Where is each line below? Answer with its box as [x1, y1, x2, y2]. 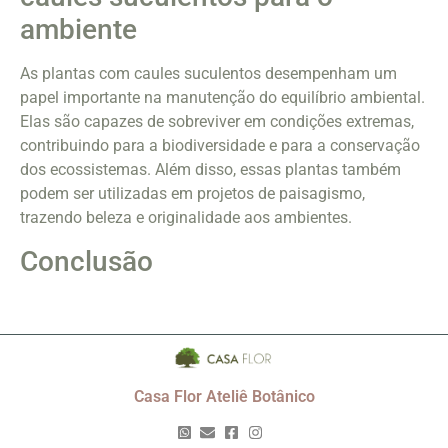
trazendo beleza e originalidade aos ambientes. [20, 208, 352, 228]
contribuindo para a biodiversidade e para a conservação [20, 136, 420, 156]
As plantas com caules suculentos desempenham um [20, 64, 397, 84]
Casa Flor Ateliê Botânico [133, 387, 315, 407]
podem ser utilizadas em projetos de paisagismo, [20, 184, 365, 204]
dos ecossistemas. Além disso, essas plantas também [20, 160, 401, 180]
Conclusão [20, 244, 153, 278]
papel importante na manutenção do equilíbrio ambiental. [20, 88, 425, 108]
